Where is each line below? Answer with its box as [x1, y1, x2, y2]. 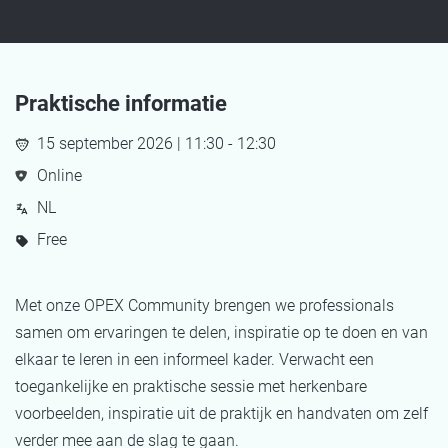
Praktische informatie [15, 91, 227, 116]
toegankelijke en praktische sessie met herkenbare [15, 377, 367, 396]
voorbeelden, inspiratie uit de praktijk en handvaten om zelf [15, 404, 428, 423]
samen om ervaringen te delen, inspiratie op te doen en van [15, 323, 428, 342]
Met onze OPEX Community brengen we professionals [15, 296, 394, 315]
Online [37, 166, 82, 185]
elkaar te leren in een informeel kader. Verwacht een [15, 350, 374, 369]
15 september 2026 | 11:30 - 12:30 [37, 134, 276, 153]
